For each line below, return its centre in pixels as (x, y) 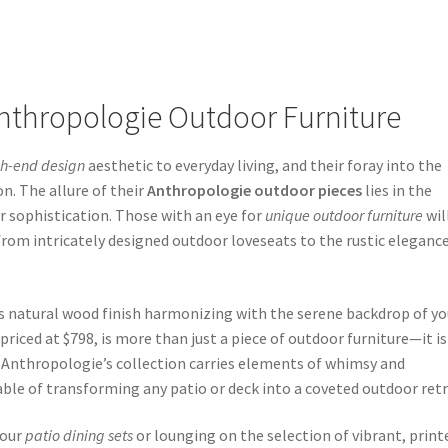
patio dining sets (79, 435)
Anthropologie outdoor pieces (255, 190)
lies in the (397, 190)
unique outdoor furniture (344, 215)
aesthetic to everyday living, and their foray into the (264, 165)
